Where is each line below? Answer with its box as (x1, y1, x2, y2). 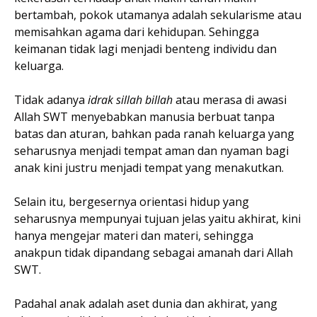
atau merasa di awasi (173, 91, 287, 108)
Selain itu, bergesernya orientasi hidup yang (14, 193, 249, 209)
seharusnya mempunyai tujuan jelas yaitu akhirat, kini (14, 210, 301, 226)
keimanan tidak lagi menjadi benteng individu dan (14, 40, 277, 57)
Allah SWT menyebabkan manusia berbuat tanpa (14, 108, 275, 125)
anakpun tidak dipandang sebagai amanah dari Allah (14, 244, 293, 260)
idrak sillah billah (88, 91, 173, 108)
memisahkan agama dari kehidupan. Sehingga (14, 23, 259, 40)
